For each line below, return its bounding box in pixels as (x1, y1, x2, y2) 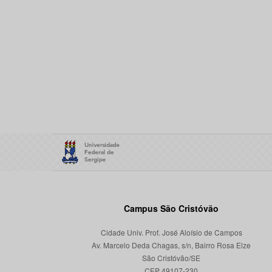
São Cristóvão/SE (142, 253, 200, 263)
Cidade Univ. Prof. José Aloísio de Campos (100, 227, 242, 237)
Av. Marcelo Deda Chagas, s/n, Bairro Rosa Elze (92, 240, 251, 250)
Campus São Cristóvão (124, 202, 219, 214)
